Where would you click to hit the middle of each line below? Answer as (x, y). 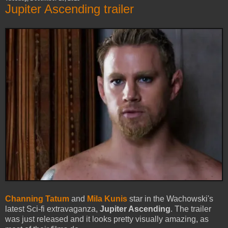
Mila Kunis (107, 199)
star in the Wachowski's (170, 199)
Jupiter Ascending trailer (69, 9)
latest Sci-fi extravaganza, (52, 209)
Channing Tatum (37, 199)
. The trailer (191, 209)
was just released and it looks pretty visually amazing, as (107, 219)
